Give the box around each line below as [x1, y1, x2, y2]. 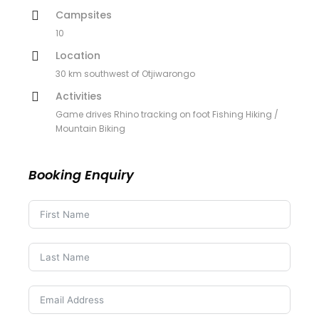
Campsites [56, 8, 112, 23]
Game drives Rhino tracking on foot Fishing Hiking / [56, 108, 278, 121]
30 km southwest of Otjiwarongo [56, 68, 195, 80]
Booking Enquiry [28, 166, 134, 184]
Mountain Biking [56, 122, 125, 135]
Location [56, 48, 100, 63]
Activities [56, 89, 102, 104]
